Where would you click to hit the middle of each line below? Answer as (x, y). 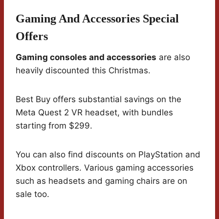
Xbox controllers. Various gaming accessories (105, 167)
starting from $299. (54, 125)
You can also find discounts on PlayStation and (108, 154)
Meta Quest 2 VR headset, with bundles (94, 112)
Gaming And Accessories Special (97, 18)
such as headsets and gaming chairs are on (101, 181)
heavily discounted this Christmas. (83, 70)
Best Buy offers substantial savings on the (99, 99)
